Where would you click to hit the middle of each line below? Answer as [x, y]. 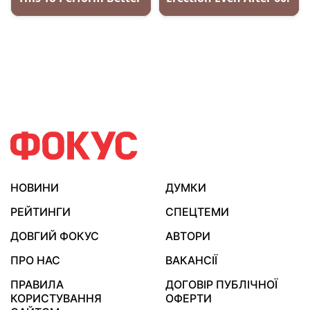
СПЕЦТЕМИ [197, 212]
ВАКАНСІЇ [191, 261]
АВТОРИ [188, 236]
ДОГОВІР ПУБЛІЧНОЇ [221, 285]
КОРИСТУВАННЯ [56, 299]
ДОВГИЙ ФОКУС [55, 236]
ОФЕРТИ [189, 299]
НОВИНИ [35, 188]
